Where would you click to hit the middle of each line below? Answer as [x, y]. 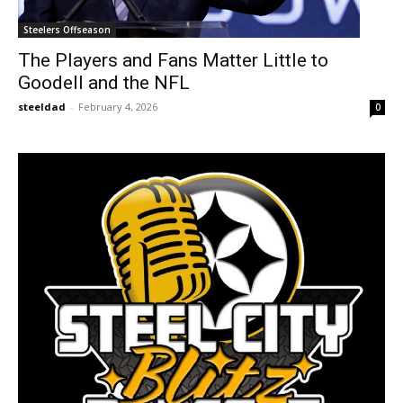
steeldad [42, 107]
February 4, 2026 [118, 107]
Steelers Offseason [67, 30]
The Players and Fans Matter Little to [173, 60]
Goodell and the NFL [104, 83]
